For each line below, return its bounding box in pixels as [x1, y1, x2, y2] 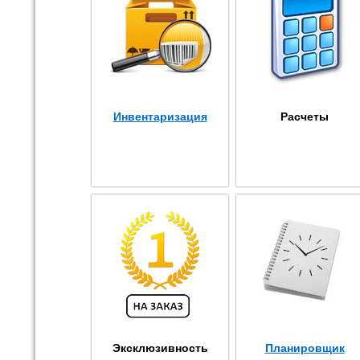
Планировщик [264, 341, 345, 354]
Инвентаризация [112, 109, 207, 123]
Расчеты [280, 109, 329, 123]
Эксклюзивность [112, 341, 208, 354]
